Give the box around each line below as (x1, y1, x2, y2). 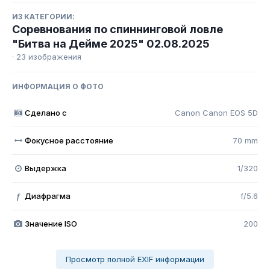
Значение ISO (24, 219, 77, 229)
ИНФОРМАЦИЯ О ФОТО (12, 82, 104, 92)
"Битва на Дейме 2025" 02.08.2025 (12, 37, 210, 51)
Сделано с (24, 108, 67, 118)
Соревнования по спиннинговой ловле (12, 23, 223, 36)
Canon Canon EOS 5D (175, 108, 258, 118)
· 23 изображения (12, 52, 81, 62)
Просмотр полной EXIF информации (66, 254, 204, 265)
